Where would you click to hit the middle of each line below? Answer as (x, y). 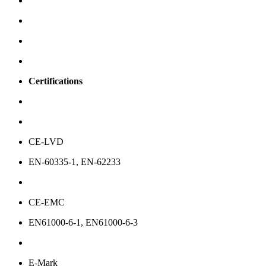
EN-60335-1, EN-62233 (75, 162)
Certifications (56, 81)
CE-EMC (47, 202)
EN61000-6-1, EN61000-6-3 (83, 223)
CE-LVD (46, 142)
